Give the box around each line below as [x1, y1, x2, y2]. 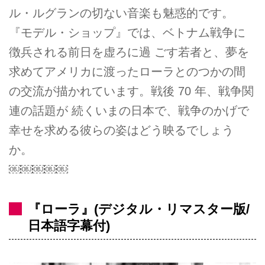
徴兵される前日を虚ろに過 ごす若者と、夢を [9, 46, 249, 59]
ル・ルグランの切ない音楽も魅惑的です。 [9, 7, 234, 20]
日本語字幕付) [28, 218, 111, 234]
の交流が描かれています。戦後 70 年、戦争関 [9, 85, 254, 98]
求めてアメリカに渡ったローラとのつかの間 [9, 65, 245, 79]
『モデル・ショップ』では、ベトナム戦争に [9, 26, 245, 40]
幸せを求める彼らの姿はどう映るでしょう [9, 124, 234, 137]
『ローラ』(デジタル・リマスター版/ [28, 202, 250, 217]
